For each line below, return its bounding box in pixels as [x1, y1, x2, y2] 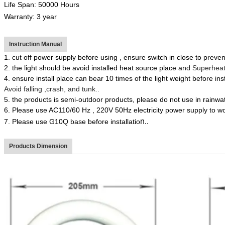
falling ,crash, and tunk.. [22, 84, 99, 93]
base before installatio [68, 117, 140, 126]
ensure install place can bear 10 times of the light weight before [12, 74, 215, 82]
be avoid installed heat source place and [60, 63, 190, 72]
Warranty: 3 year [4, 12, 57, 21]
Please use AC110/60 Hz [12, 105, 92, 114]
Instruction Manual [9, 40, 62, 48]
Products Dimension [9, 142, 67, 150]
